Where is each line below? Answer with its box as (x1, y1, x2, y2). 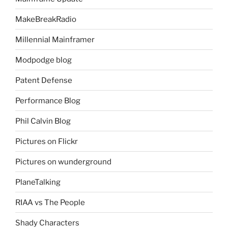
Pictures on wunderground (15, 157, 111, 166)
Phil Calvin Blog (15, 116, 71, 126)
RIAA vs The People (15, 197, 85, 207)
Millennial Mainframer (15, 35, 95, 44)
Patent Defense (15, 75, 72, 85)
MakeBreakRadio (15, 14, 76, 24)
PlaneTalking (15, 177, 61, 187)
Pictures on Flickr (15, 136, 78, 146)
